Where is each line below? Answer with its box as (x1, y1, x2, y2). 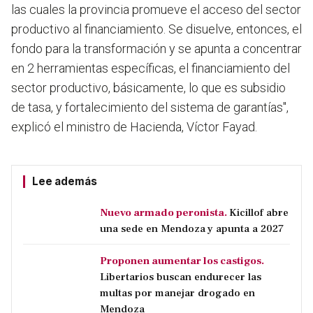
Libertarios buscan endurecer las (100, 270, 261, 284)
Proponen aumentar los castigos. (100, 254, 264, 268)
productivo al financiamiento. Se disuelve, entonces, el (11, 22, 302, 37)
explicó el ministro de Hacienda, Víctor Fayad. (11, 119, 257, 135)
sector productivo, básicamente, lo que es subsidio (11, 80, 286, 96)
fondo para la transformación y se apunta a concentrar (11, 41, 302, 57)
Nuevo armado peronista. (100, 205, 227, 220)
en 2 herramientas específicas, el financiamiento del (11, 61, 290, 76)
